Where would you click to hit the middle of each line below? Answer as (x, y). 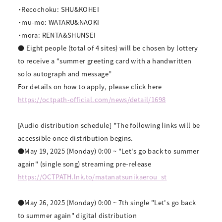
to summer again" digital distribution (77, 215)
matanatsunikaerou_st (131, 177)
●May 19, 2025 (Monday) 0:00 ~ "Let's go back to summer (108, 151)
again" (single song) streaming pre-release (84, 164)
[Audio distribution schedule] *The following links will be (109, 125)
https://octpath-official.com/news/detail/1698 (92, 99)
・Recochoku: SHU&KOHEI (58, 9)
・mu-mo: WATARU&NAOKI (58, 22)
